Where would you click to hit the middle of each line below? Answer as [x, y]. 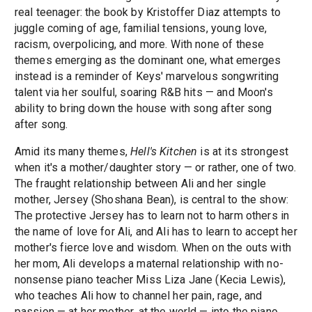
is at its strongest [243, 152]
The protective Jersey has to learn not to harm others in [152, 216]
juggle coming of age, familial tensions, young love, [141, 29]
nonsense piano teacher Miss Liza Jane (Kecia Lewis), [150, 280]
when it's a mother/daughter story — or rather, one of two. [155, 168]
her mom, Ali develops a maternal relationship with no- [149, 264]
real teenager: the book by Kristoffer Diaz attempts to [147, 13]
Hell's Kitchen [164, 152]
